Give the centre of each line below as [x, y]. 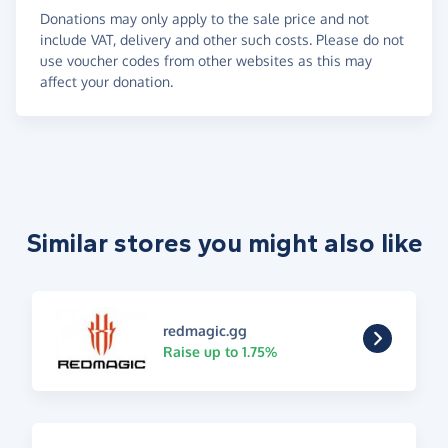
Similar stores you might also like [224, 243]
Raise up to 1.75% [219, 351]
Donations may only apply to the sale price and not [204, 18]
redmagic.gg [204, 330]
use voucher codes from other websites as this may [206, 60]
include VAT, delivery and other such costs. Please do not [222, 39]
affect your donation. [106, 81]
